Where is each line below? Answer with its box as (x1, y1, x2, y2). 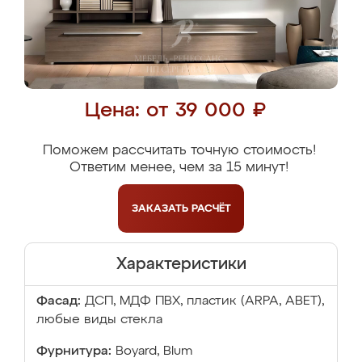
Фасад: (36, 295, 81, 308)
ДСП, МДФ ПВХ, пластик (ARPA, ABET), (85, 295, 324, 308)
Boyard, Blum (116, 345, 192, 358)
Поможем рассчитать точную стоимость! (42, 144, 316, 158)
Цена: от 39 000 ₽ (84, 101, 266, 121)
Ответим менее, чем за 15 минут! (69, 161, 288, 175)
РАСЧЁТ (191, 203, 231, 214)
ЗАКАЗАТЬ (131, 203, 192, 214)
